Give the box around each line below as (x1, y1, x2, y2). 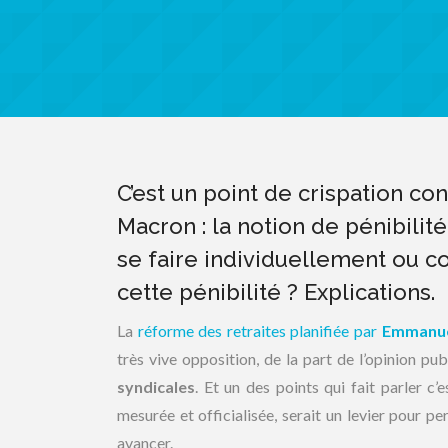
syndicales (117, 377, 195, 396)
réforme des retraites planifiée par (137, 321, 382, 340)
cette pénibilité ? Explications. (117, 279, 435, 305)
